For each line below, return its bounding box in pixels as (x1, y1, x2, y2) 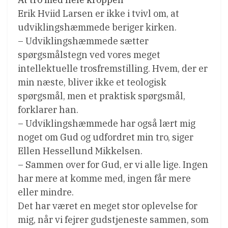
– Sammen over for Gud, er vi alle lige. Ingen (18, 159, 208, 171)
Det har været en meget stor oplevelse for (18, 200, 197, 212)
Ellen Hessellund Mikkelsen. (18, 145, 142, 157)
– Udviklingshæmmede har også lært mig (18, 118, 195, 130)
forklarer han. (18, 104, 78, 116)
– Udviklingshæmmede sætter (18, 35, 149, 47)
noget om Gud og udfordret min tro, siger (18, 131, 193, 144)
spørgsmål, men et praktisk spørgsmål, (18, 90, 185, 102)
